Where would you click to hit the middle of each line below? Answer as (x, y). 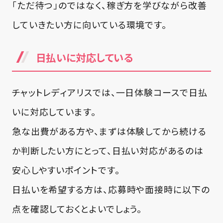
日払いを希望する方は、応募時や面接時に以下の (111, 189)
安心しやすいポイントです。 (66, 169)
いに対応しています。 (54, 111)
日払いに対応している (84, 57)
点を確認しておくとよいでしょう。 (77, 208)
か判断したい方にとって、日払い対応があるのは (108, 150)
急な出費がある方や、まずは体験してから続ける (109, 131)
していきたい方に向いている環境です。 (89, 24)
